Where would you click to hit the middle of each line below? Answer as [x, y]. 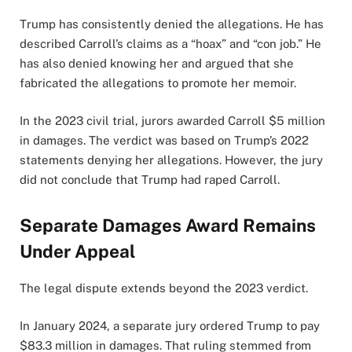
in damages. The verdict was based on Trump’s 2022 [164, 140]
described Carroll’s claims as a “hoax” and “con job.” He [170, 43]
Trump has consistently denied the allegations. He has [172, 24]
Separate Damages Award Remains [168, 226]
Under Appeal [77, 252]
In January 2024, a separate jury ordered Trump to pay [170, 326]
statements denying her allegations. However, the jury [171, 159]
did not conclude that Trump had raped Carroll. [150, 179]
